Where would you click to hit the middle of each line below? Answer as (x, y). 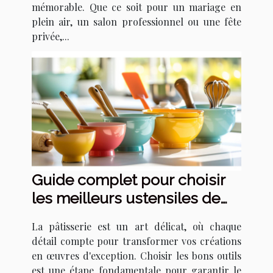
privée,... (51, 36)
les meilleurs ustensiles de (126, 198)
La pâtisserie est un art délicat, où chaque (136, 227)
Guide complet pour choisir (129, 180)
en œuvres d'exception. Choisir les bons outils (136, 256)
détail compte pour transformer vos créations (136, 241)
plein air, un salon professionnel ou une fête (136, 21)
